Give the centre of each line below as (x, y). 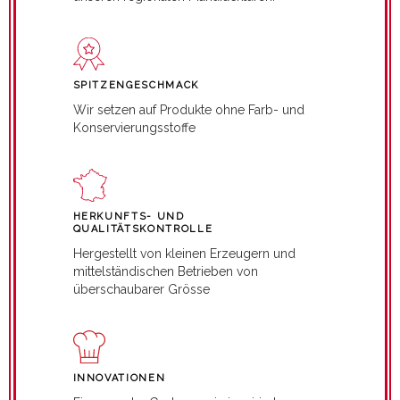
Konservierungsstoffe (134, 127)
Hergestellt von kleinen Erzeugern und (184, 253)
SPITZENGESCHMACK (136, 85)
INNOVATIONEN (119, 378)
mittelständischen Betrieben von (165, 271)
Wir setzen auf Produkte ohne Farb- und (188, 109)
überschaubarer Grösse (141, 289)
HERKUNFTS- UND (129, 216)
